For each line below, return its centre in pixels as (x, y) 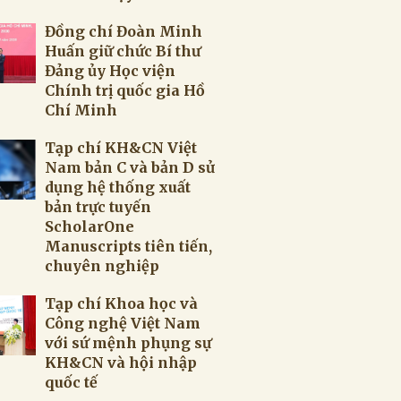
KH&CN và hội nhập (121, 363)
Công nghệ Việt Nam (123, 323)
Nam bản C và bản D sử (130, 167)
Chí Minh (81, 110)
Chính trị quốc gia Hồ (125, 90)
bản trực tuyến (98, 207)
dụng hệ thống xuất (118, 187)
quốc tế (71, 382)
